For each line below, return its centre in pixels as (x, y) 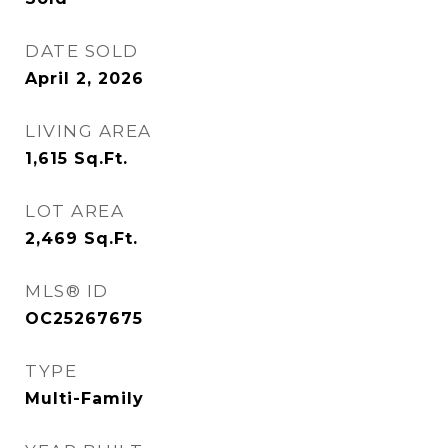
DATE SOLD (82, 51)
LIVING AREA (88, 131)
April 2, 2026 (84, 78)
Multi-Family (84, 398)
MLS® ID (67, 291)
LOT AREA (74, 211)
